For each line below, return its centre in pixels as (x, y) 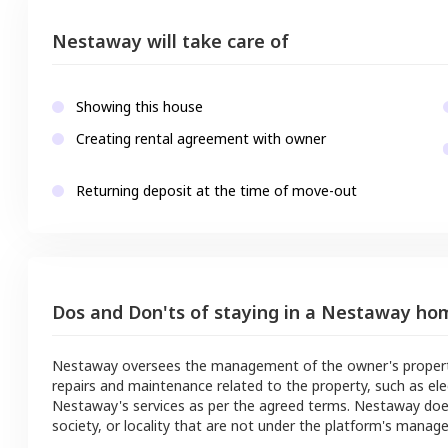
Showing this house (139, 107)
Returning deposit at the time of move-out (216, 191)
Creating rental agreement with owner (201, 139)
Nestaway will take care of (170, 41)
